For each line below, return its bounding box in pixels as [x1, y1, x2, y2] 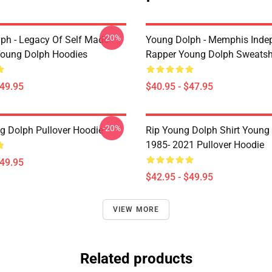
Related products [80, 250, 192, 267]
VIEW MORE [112, 205, 160, 214]
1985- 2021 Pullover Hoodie [146, 139, 264, 151]
